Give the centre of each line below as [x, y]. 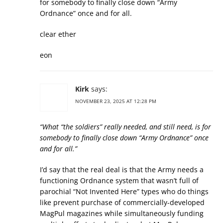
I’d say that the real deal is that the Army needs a [122, 169]
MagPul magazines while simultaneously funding [122, 213]
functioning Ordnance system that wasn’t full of [119, 180]
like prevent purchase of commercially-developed [122, 202]
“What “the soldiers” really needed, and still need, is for [125, 127]
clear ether [58, 34]
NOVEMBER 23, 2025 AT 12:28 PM [116, 101]
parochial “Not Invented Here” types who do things [124, 191]
